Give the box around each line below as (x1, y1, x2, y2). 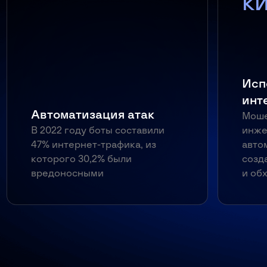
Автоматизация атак (31, 109, 155, 121)
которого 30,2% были (31, 154, 132, 164)
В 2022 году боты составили (31, 126, 165, 135)
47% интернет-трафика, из (31, 140, 157, 150)
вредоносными (31, 169, 104, 178)
